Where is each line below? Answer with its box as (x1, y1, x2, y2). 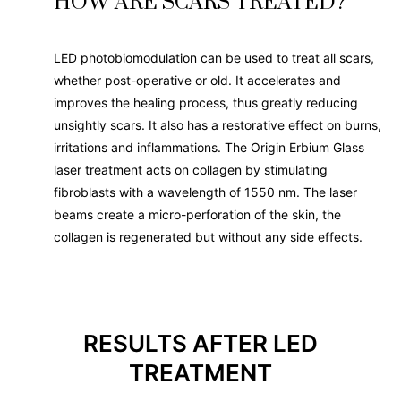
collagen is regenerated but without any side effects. (54, 228, 363, 244)
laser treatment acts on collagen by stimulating (54, 161, 328, 177)
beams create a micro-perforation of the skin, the (54, 206, 341, 222)
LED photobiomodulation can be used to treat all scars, (54, 49, 374, 65)
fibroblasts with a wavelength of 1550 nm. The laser (54, 183, 357, 200)
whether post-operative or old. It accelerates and (54, 72, 341, 88)
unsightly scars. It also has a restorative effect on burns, (54, 116, 381, 132)
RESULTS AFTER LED (83, 328, 318, 357)
